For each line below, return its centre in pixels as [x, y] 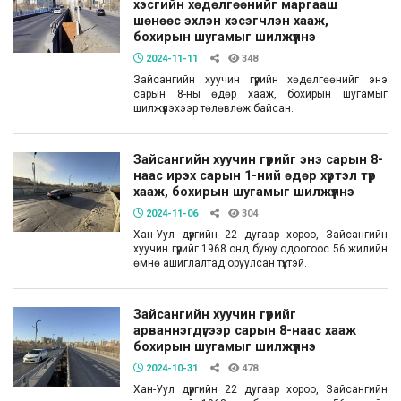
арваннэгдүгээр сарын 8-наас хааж [245, 331]
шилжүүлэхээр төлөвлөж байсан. [214, 108]
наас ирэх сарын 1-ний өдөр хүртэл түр [255, 176]
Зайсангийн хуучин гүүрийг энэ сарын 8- [259, 160]
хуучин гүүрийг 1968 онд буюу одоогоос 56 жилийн [260, 249]
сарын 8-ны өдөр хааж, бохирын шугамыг [260, 94]
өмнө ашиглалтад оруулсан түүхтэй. [221, 263]
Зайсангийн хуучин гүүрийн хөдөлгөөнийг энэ [260, 80]
